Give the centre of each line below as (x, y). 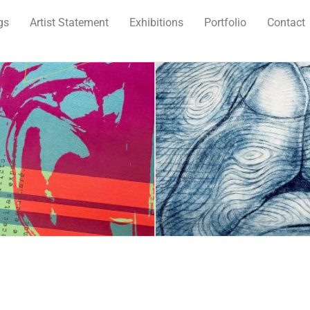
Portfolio (225, 22)
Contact (286, 22)
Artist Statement (69, 22)
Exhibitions (156, 22)
